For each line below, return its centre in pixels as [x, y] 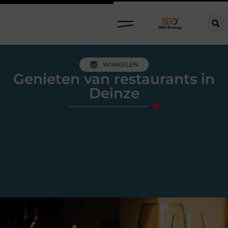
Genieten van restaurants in [114, 79]
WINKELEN [121, 64]
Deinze [114, 93]
